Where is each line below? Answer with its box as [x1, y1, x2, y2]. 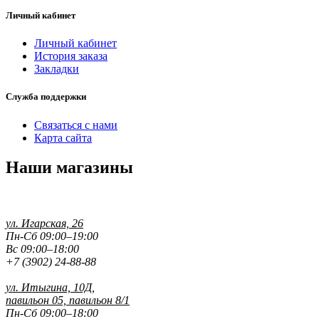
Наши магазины [6, 158, 133, 177]
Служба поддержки [6, 91, 86, 103]
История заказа [34, 50, 108, 63]
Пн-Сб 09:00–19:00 [6, 230, 98, 243]
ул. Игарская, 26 [6, 217, 83, 230]
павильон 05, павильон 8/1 [6, 294, 130, 307]
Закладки [34, 63, 79, 75]
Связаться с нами [34, 118, 117, 131]
